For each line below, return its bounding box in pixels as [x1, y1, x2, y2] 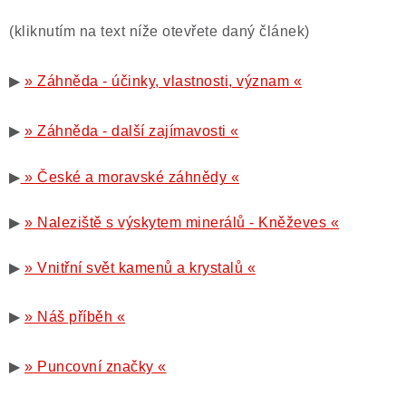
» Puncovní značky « [24, 359, 167, 374]
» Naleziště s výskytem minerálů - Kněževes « [24, 215, 339, 230]
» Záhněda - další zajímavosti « [24, 123, 239, 139]
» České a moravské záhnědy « [20, 169, 239, 185]
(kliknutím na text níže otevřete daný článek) [9, 24, 310, 39]
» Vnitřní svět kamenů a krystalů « [24, 260, 256, 275]
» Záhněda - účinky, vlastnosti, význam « [24, 73, 302, 89]
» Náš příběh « [24, 309, 125, 324]
